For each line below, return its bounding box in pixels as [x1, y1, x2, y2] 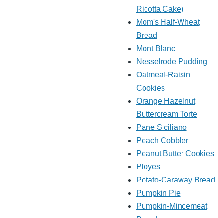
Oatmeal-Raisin [136, 71, 190, 79]
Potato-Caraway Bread [136, 176, 215, 184]
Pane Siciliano [136, 123, 187, 132]
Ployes [136, 163, 160, 171]
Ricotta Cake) [136, 5, 183, 14]
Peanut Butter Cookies [136, 149, 214, 158]
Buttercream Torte [136, 110, 197, 119]
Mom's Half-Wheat [136, 18, 200, 27]
